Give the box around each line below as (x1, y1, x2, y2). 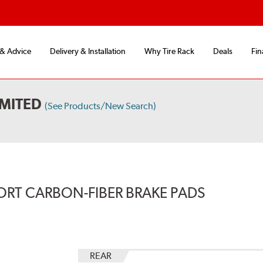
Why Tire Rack (144, 46, 194, 56)
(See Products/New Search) (45, 100, 157, 112)
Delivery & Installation (50, 46, 126, 56)
